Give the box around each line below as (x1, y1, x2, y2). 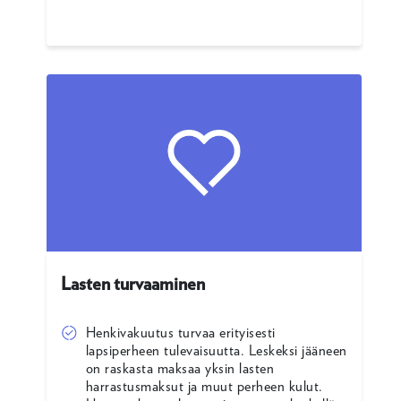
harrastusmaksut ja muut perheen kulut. (85, 378, 323, 395)
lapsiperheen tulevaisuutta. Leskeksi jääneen (85, 342, 347, 359)
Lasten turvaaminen (60, 273, 205, 294)
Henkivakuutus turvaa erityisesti (85, 324, 276, 341)
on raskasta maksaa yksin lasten (85, 360, 275, 377)
